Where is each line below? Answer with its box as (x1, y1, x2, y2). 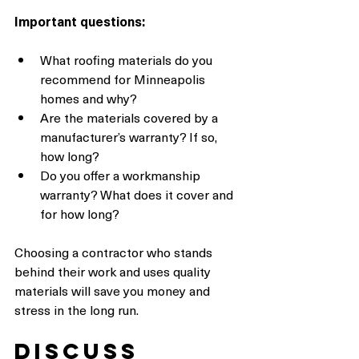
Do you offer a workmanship (40, 165, 204, 185)
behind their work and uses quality (14, 261, 214, 281)
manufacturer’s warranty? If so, (40, 127, 220, 147)
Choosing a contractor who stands (14, 242, 216, 262)
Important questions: (14, 11, 145, 31)
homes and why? (40, 88, 137, 108)
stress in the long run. (14, 300, 139, 320)
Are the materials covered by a (40, 107, 221, 127)
